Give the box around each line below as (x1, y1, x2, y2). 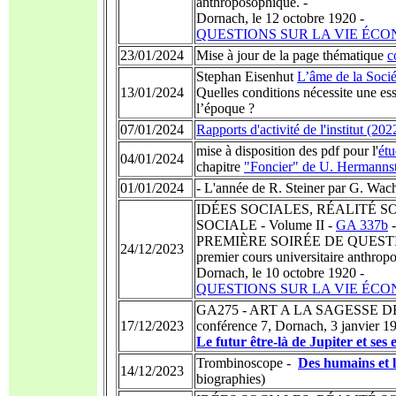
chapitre (196, 159, 244, 174)
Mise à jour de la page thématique (196, 48, 387, 63)
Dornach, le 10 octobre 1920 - (196, 265, 364, 280)
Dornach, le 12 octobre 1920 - (196, 11, 364, 26)
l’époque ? (196, 101, 255, 116)
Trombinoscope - (196, 355, 298, 370)
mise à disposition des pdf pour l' (196, 143, 378, 158)
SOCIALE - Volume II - (196, 217, 336, 232)
